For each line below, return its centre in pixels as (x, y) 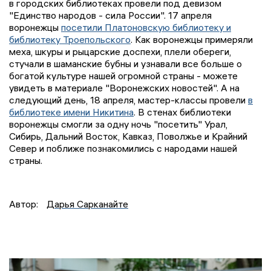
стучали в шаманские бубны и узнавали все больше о (126, 64)
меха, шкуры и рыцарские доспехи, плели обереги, (120, 52)
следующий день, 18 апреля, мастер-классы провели (129, 100)
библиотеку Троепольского (70, 40)
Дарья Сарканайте (87, 204)
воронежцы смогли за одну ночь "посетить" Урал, (118, 124)
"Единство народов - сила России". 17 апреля (110, 15)
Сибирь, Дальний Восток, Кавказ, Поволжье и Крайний (128, 136)
